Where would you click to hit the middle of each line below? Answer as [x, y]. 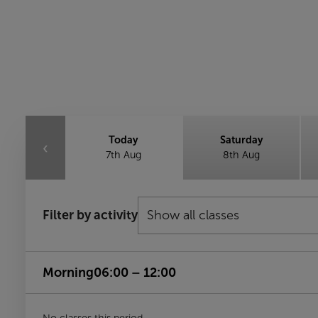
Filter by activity [90, 215]
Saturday [241, 140]
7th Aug [124, 155]
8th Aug [241, 155]
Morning [68, 272]
